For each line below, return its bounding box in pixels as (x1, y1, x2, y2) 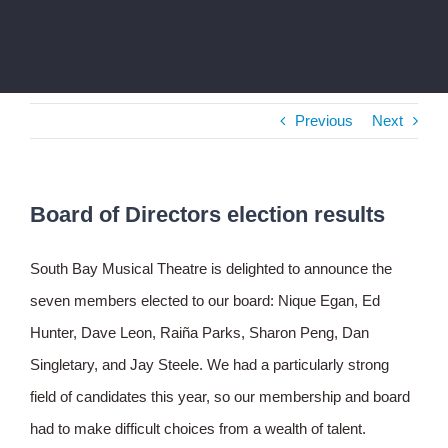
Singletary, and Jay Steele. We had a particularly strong (30, 356, 389, 374)
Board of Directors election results (30, 202, 385, 228)
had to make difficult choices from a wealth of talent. (30, 420, 366, 438)
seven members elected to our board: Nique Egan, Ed (30, 292, 380, 310)
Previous (295, 112, 353, 130)
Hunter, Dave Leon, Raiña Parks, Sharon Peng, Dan (30, 324, 369, 342)
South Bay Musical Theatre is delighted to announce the (30, 260, 392, 278)
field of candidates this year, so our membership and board (30, 388, 410, 406)
